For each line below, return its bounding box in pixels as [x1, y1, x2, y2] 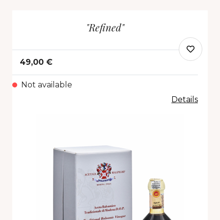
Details [171, 95, 198, 105]
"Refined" [86, 21, 124, 34]
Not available [21, 80, 72, 90]
